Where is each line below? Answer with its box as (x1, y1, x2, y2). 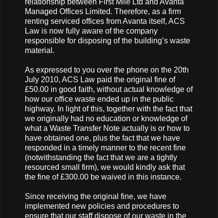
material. (25, 46, 54, 54)
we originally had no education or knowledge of (25, 114, 187, 123)
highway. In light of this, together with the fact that (25, 104, 192, 113)
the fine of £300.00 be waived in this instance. (25, 172, 182, 181)
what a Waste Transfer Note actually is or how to (25, 124, 190, 132)
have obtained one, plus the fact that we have (25, 133, 180, 142)
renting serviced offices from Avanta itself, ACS (25, 17, 185, 25)
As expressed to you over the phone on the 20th (25, 65, 189, 74)
